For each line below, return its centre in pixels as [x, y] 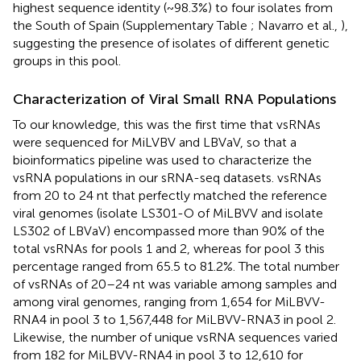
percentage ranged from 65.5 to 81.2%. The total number [176, 266]
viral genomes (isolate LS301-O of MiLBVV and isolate [168, 213]
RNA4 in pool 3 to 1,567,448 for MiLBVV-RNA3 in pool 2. [174, 319]
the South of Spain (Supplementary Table [132, 25]
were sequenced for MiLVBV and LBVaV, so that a [155, 142]
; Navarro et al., [296, 25]
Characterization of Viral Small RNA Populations [174, 99]
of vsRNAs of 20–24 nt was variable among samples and [175, 284]
